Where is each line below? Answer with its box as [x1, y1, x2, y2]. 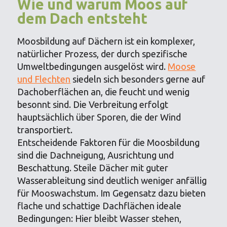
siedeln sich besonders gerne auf [70, 74, 206, 84]
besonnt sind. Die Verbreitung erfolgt [17, 99, 169, 109]
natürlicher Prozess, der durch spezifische [17, 49, 188, 59]
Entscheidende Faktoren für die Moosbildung [17, 137, 200, 147]
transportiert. [17, 125, 73, 135]
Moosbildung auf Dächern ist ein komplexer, [17, 36, 196, 46]
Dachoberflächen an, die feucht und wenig [17, 87, 190, 97]
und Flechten [17, 74, 71, 84]
